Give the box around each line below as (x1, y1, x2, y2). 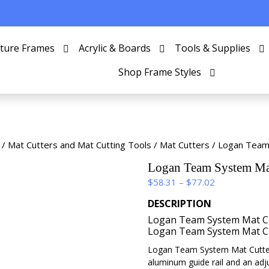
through (214, 215, 247, 227)
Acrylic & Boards (78, 41, 151, 55)
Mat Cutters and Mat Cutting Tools (8, 139, 151, 151)
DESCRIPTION (148, 197, 212, 210)
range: (214, 189, 241, 201)
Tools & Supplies (174, 41, 250, 55)
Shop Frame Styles (118, 65, 202, 79)
